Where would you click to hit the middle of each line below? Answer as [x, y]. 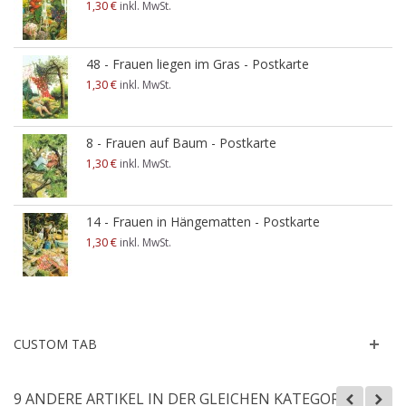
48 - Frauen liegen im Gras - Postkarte [198, 63]
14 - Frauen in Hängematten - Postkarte [203, 221]
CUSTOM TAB [55, 343]
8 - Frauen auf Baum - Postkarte [181, 142]
